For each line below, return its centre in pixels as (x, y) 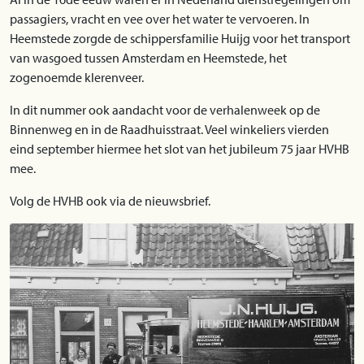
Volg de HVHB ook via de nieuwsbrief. (110, 201)
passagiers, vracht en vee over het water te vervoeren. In (160, 19)
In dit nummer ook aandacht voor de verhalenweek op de (165, 110)
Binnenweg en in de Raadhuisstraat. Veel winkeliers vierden (169, 129)
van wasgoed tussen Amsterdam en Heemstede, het (148, 58)
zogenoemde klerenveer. (77, 77)
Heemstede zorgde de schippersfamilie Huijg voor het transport (180, 38)
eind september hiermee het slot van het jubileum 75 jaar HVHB (180, 149)
